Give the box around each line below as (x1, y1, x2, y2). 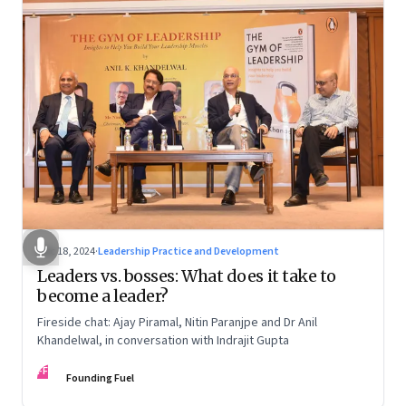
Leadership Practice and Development (98, 243, 279, 259)
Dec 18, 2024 (37, 243, 95, 259)
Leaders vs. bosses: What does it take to (37, 265, 336, 286)
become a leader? (37, 285, 169, 306)
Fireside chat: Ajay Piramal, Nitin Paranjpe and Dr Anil (37, 313, 317, 332)
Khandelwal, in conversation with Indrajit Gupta (37, 331, 289, 350)
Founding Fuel (66, 370, 134, 386)
